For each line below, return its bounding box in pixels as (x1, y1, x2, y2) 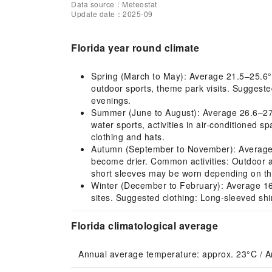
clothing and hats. (91, 131, 165, 143)
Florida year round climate (71, 41, 199, 55)
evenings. (91, 94, 131, 106)
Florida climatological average (71, 219, 218, 233)
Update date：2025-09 (71, 8, 153, 19)
